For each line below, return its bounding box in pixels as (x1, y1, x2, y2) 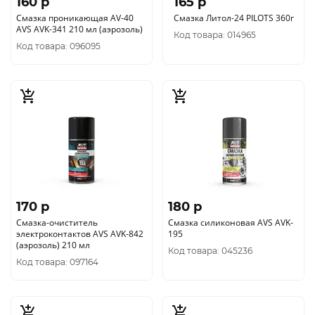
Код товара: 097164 (16, 257, 98, 267)
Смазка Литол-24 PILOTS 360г (173, 12, 294, 24)
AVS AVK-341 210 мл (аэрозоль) (16, 23, 143, 35)
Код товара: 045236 (168, 245, 252, 256)
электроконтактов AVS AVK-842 (16, 228, 143, 240)
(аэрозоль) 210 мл (16, 239, 90, 251)
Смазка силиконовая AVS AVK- (168, 217, 293, 229)
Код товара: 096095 (16, 41, 101, 51)
